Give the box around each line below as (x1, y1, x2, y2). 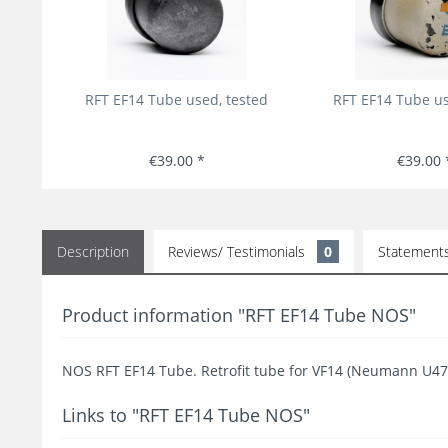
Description (57, 242, 129, 261)
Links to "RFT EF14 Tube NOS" (62, 403, 310, 427)
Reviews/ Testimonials (168, 242, 309, 261)
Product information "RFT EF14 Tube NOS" (62, 303, 416, 327)
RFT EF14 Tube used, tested (85, 90, 268, 109)
